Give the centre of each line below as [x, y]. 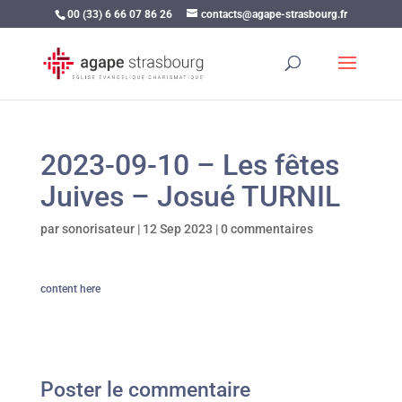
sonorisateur [98, 229]
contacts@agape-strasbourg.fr [274, 14]
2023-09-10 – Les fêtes [189, 165]
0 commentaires [267, 229]
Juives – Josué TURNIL [190, 197]
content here [70, 289]
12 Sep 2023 [177, 229]
